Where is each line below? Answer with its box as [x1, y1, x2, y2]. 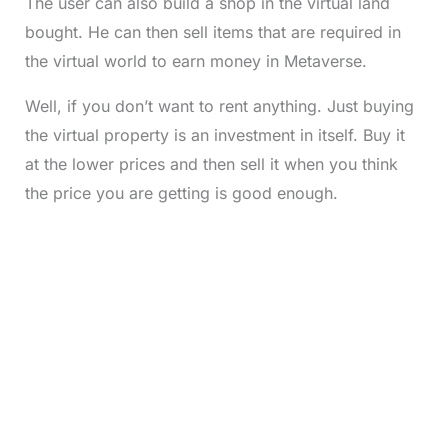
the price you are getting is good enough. [24, 183, 343, 204]
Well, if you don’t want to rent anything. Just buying [24, 96, 414, 117]
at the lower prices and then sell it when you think [24, 154, 398, 175]
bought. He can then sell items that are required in [24, 22, 401, 43]
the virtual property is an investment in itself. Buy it [24, 125, 405, 146]
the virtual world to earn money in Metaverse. [24, 51, 367, 72]
